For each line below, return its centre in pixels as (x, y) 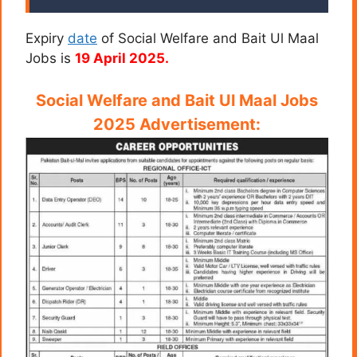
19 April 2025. (122, 58)
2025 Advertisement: (177, 125)
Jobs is (50, 58)
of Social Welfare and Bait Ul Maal (208, 38)
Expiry (47, 38)
